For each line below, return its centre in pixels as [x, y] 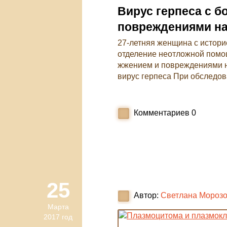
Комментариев [162, 113]
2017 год [58, 217]
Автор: [146, 195]
